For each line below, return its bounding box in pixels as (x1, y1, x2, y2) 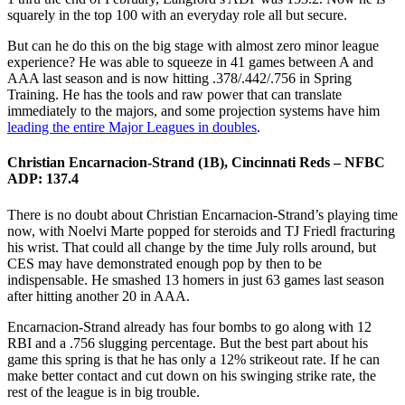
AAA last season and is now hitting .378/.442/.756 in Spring (7, 71, 352, 87)
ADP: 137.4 (7, 171, 79, 187)
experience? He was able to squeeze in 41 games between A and (7, 54, 373, 71)
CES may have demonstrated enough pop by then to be (7, 255, 322, 271)
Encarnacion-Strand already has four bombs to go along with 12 (7, 318, 372, 334)
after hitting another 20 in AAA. (7, 287, 190, 304)
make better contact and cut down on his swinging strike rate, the (7, 367, 376, 383)
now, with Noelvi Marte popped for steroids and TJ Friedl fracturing (7, 222, 395, 239)
